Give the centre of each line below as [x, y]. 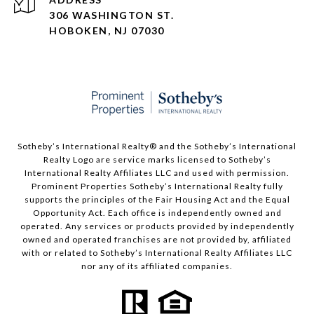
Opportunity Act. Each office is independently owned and [157, 213]
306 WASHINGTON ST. [111, 15]
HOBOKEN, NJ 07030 [107, 31]
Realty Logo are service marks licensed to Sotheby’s [157, 160]
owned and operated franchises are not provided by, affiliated [157, 240]
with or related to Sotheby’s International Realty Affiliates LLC [157, 253]
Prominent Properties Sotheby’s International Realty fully [157, 186]
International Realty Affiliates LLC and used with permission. [157, 173]
